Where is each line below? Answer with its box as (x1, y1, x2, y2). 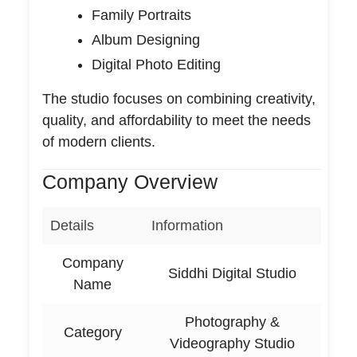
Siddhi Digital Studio (167, 265, 296, 281)
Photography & (184, 313, 280, 330)
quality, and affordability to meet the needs (41, 112, 311, 128)
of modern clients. (41, 133, 155, 150)
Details (49, 217, 94, 233)
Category (63, 324, 122, 340)
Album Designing (91, 31, 200, 48)
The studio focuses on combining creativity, (41, 90, 316, 107)
